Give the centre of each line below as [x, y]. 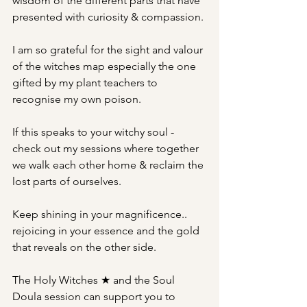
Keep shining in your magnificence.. [102, 214]
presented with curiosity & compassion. [108, 17]
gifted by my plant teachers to [86, 83]
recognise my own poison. [77, 99]
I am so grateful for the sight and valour [109, 50]
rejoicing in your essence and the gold [107, 231]
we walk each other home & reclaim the [109, 165]
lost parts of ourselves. [67, 181]
